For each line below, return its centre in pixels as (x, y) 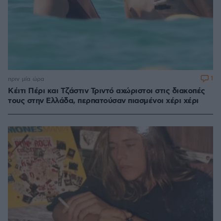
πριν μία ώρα (26, 79)
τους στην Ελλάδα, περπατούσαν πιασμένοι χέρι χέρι (103, 101)
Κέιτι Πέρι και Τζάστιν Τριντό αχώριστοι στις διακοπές (107, 91)
